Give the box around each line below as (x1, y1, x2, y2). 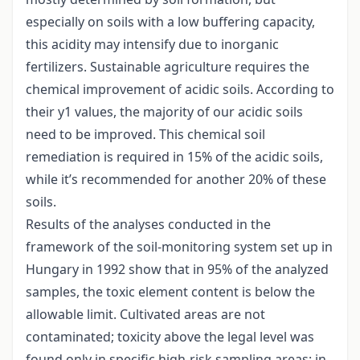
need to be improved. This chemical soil (26, 125, 265, 144)
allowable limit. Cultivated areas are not (26, 305, 265, 324)
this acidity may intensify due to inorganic (26, 35, 279, 54)
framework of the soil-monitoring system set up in (26, 238, 333, 256)
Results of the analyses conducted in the (26, 215, 271, 234)
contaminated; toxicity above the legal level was (26, 328, 314, 346)
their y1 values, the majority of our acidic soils (26, 103, 303, 121)
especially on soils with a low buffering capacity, (26, 13, 315, 31)
